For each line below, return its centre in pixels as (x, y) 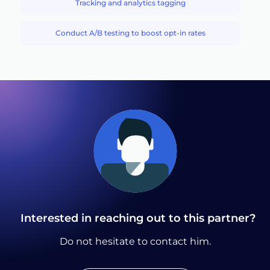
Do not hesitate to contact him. (135, 242)
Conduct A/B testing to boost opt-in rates (130, 33)
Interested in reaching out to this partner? (135, 218)
